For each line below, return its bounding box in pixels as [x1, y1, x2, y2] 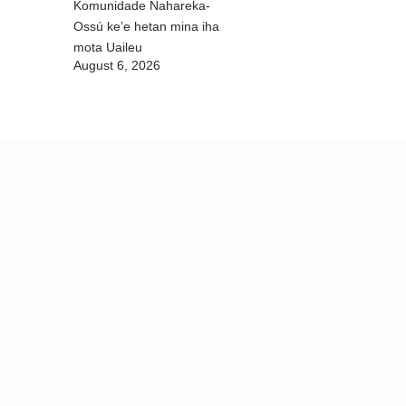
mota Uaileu [73, 40, 142, 55]
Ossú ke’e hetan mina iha [73, 19, 219, 34]
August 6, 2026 [73, 58, 160, 73]
